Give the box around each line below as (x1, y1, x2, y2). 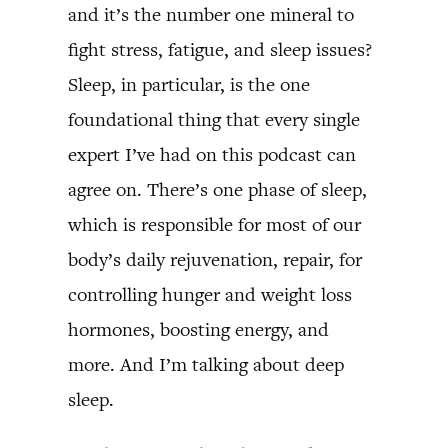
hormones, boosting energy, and (68, 317, 329, 342)
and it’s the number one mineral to (68, 2, 354, 27)
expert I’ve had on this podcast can (68, 142, 356, 167)
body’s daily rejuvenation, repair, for (68, 247, 362, 272)
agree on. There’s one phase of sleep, (68, 177, 367, 202)
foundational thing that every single (68, 107, 360, 132)
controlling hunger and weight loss (68, 282, 352, 307)
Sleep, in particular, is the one (68, 72, 310, 97)
